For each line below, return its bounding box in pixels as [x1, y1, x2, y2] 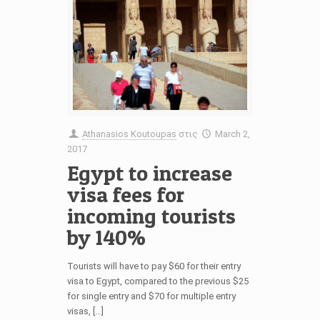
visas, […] [67, 305, 104, 316]
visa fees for [67, 181, 184, 207]
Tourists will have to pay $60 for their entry [67, 260, 241, 271]
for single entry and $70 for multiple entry [67, 290, 236, 301]
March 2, [213, 128, 251, 139]
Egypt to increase [67, 159, 232, 186]
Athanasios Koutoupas [82, 128, 177, 139]
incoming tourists [67, 202, 236, 229]
